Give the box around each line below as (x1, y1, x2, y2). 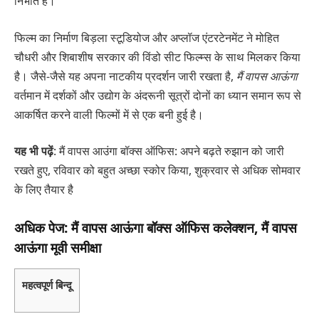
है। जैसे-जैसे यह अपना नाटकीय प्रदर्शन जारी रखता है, (14, 68, 236, 84)
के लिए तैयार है (14, 182, 73, 198)
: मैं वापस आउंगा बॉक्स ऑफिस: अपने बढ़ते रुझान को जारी (53, 143, 284, 159)
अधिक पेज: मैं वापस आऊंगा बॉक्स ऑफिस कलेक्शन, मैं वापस (14, 218, 297, 238)
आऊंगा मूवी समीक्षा (14, 238, 101, 258)
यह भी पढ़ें (14, 143, 53, 159)
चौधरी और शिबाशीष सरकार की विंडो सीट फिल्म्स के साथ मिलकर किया (14, 48, 300, 65)
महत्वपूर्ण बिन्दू (22, 277, 72, 292)
